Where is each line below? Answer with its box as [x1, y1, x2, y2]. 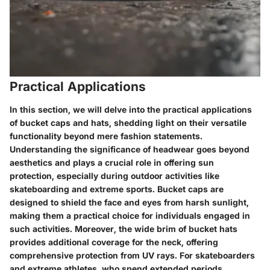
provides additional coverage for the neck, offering [10, 236, 218, 247]
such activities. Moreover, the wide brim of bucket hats [10, 223, 237, 234]
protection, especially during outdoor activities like [10, 170, 219, 181]
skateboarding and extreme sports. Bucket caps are [10, 183, 224, 194]
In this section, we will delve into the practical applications [10, 104, 252, 115]
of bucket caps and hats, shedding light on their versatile [10, 117, 246, 128]
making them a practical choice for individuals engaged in [10, 210, 250, 221]
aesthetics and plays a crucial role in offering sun [10, 157, 214, 168]
